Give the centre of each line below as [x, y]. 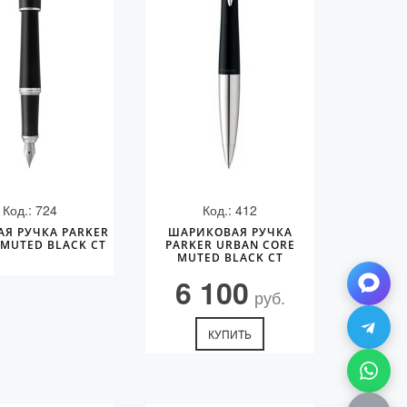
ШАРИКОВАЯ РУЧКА [230, 232]
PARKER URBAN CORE [230, 245]
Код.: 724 [30, 210]
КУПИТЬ [230, 334]
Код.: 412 [230, 210]
